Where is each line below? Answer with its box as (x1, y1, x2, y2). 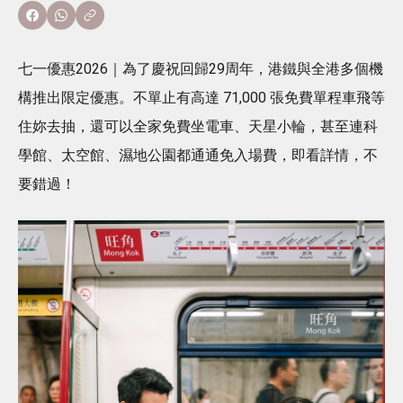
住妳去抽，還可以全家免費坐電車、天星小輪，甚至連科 (18, 117, 378, 135)
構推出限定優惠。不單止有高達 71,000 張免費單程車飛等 (18, 88, 385, 106)
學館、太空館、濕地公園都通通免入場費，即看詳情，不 (18, 146, 378, 164)
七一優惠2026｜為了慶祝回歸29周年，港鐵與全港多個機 (18, 59, 383, 77)
